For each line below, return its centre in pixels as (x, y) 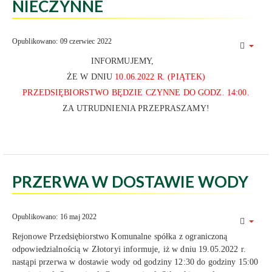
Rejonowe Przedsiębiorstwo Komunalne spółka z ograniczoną (120, 236)
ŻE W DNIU (91, 77)
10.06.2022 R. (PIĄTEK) (160, 77)
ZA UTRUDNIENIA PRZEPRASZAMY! (136, 108)
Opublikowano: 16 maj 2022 (55, 217)
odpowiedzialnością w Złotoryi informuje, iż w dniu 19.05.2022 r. (129, 249)
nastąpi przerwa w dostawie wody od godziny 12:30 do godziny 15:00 (135, 262)
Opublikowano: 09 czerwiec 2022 (62, 41)
